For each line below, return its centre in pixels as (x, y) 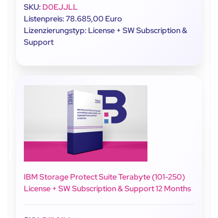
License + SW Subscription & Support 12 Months (107, 188)
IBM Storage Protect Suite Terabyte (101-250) (104, 177)
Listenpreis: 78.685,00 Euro (73, 18)
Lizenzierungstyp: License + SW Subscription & (106, 30)
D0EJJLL (60, 7)
